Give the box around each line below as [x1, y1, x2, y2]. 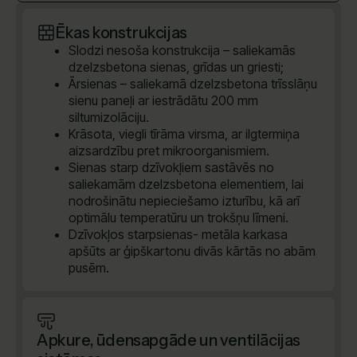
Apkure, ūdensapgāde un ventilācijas [37, 331, 301, 351]
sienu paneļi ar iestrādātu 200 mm [69, 92, 258, 109]
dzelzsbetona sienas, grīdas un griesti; [69, 59, 284, 76]
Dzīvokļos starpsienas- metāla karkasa [69, 226, 288, 243]
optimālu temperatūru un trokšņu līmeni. [69, 210, 288, 226]
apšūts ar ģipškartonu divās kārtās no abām [69, 243, 316, 260]
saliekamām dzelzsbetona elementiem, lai [69, 176, 304, 193]
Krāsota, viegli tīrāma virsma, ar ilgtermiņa [69, 126, 300, 143]
